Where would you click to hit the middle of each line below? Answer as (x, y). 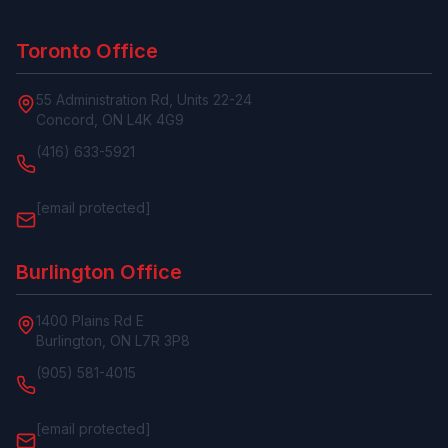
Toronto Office (87, 51)
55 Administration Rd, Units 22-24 (144, 99)
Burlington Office (99, 272)
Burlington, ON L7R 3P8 (113, 340)
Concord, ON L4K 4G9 (110, 119)
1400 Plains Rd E (90, 320)
